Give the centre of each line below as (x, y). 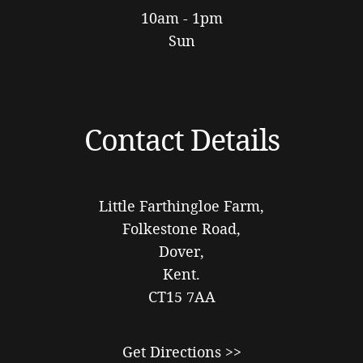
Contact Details (181, 139)
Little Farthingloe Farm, (181, 205)
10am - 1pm (181, 17)
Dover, (181, 251)
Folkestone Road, (181, 228)
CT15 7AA (181, 296)
